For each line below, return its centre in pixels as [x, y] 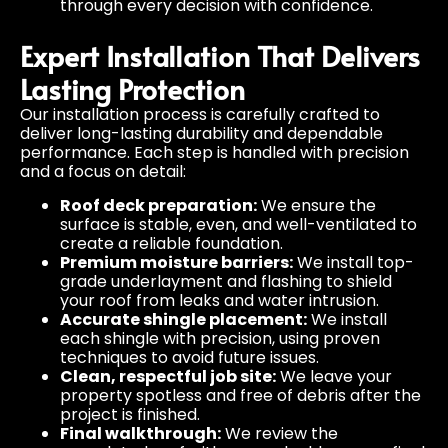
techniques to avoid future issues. [189, 357]
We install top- [353, 262]
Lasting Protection [132, 89]
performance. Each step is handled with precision [214, 153]
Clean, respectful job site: [168, 376]
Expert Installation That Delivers [220, 56]
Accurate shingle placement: [183, 319]
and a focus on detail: [103, 172]
